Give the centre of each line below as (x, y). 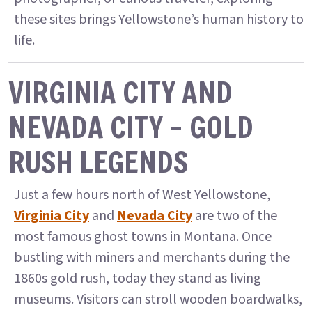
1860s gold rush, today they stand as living (138, 279)
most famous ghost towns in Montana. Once (143, 237)
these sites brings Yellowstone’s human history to (159, 19)
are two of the (235, 216)
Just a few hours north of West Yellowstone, (142, 195)
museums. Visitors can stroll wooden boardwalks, (158, 299)
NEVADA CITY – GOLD (131, 127)
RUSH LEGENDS (98, 162)
